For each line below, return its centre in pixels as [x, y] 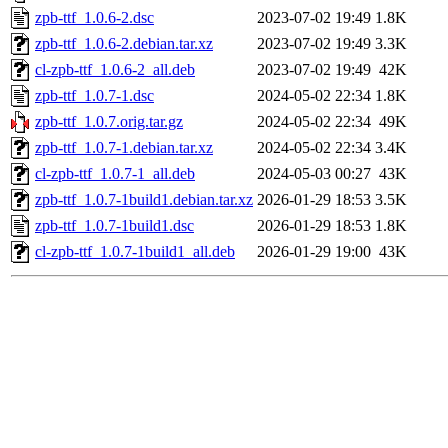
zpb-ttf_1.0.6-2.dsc [94, 18]
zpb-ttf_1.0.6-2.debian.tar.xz [124, 44]
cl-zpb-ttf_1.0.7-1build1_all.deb [135, 252]
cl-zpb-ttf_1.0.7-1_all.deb [115, 174]
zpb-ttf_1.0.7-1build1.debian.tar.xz [144, 200]
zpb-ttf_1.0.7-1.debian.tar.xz [124, 148]
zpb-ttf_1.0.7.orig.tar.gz [109, 122]
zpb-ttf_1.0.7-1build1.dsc [114, 226]
